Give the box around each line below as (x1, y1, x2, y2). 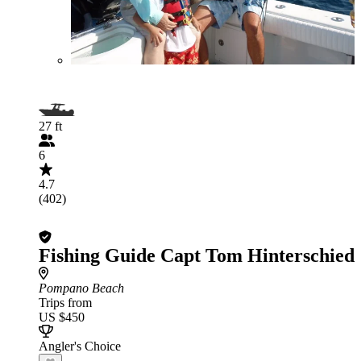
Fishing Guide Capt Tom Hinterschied (39, 245, 355, 266)
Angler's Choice (39, 339, 121, 353)
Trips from (39, 296, 92, 309)
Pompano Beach (39, 281, 124, 295)
